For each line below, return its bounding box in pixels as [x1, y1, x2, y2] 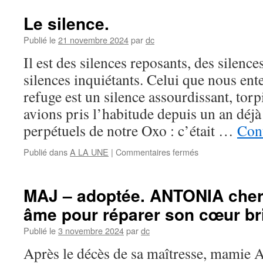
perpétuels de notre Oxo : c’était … [23, 120, 237, 140]
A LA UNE [70, 146, 109, 158]
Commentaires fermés [116, 146, 198, 158]
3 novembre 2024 [58, 224, 124, 237]
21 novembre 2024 [58, 33, 129, 46]
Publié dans [23, 146, 68, 158]
